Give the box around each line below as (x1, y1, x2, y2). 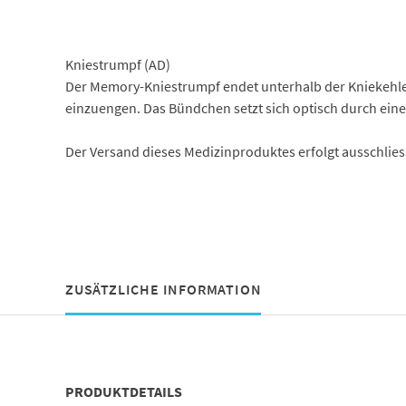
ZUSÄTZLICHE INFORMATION (64, 279, 262, 298)
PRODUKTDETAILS (64, 382, 182, 401)
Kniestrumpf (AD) (64, 54, 170, 73)
